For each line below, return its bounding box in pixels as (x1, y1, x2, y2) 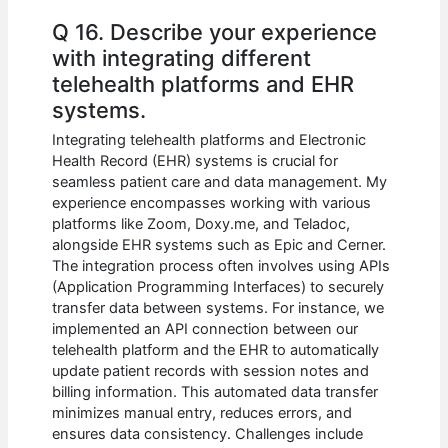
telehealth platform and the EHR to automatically (52, 341, 380, 360)
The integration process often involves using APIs (52, 257, 391, 276)
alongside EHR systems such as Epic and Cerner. (52, 236, 387, 255)
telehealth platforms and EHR (52, 71, 355, 98)
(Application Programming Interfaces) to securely (52, 278, 385, 297)
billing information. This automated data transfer (52, 383, 379, 402)
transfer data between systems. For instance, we (52, 299, 385, 318)
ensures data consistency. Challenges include (52, 425, 364, 444)
